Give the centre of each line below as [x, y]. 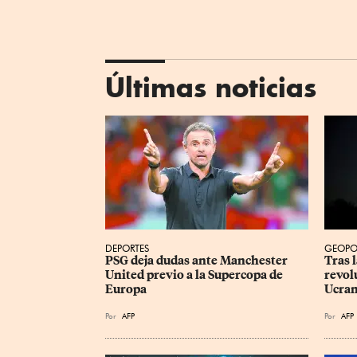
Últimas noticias [211, 88]
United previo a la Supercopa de [195, 275]
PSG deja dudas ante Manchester [198, 261]
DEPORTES [127, 249]
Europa [126, 290]
